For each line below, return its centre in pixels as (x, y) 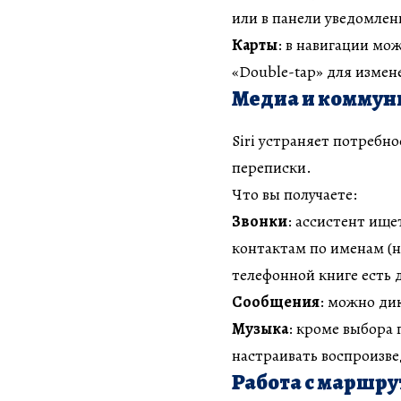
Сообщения (276, 302)
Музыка (260, 329)
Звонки (260, 222)
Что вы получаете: (294, 195)
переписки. (272, 168)
